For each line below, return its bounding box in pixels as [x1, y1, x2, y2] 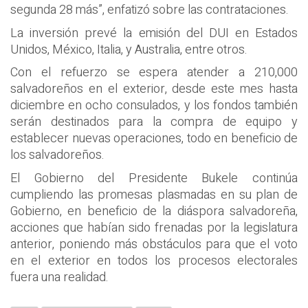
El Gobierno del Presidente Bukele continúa [10, 168, 298, 188]
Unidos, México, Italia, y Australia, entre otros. [10, 40, 247, 59]
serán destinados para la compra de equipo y [10, 113, 298, 131]
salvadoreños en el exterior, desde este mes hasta [10, 80, 298, 98]
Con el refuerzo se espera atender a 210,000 [10, 63, 298, 82]
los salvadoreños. [10, 146, 104, 164]
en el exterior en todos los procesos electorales [10, 251, 298, 270]
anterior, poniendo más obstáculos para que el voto [10, 234, 298, 254]
